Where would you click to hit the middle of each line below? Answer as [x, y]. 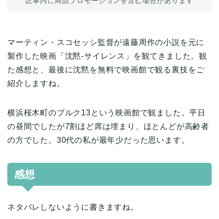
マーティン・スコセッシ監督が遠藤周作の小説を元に [106, 43]
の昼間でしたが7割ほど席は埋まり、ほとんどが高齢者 [108, 127]
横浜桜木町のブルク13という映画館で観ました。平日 [107, 113]
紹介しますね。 [36, 84]
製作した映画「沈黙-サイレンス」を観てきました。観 [107, 56]
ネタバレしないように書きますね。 [73, 207]
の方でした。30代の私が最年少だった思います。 [99, 140]
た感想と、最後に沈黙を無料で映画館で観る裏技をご [106, 70]
